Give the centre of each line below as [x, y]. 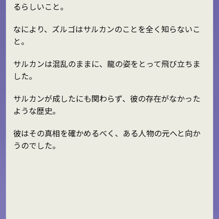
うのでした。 [36, 145]
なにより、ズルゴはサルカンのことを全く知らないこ [107, 29]
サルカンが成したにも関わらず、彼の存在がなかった [107, 98]
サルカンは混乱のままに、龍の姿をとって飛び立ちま [107, 63]
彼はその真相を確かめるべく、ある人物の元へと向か [107, 133]
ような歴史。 [36, 110]
